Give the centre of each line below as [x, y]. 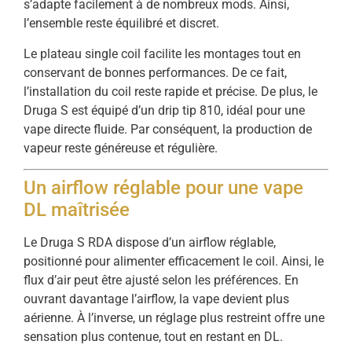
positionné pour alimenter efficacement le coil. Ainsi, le [174, 262]
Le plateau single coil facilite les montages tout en [162, 53]
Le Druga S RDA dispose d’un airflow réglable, [150, 243]
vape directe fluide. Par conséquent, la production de [168, 129]
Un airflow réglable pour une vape [163, 188]
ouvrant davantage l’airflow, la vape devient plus [156, 299]
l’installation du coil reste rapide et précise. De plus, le [170, 91]
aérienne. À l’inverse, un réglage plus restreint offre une [174, 318]
